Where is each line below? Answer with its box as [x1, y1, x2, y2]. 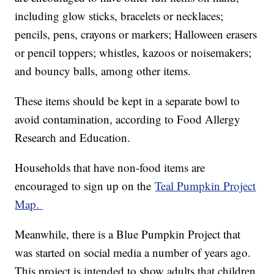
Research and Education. [15, 130, 131, 146]
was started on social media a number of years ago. [15, 245, 251, 261]
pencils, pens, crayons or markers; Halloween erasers [15, 26, 257, 42]
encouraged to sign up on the [15, 178, 155, 194]
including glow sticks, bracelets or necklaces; [15, 8, 224, 24]
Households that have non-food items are [15, 160, 206, 176]
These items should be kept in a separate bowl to [15, 93, 240, 109]
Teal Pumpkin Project [155, 178, 256, 194]
